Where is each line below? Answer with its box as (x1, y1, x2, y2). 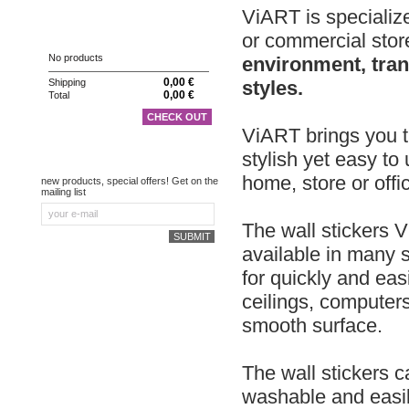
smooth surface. (242, 314, 383, 337)
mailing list (41, 186, 86, 198)
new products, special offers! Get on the (41, 175, 218, 187)
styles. (242, 77, 303, 100)
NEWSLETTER (47, 154, 130, 169)
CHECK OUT (146, 111, 207, 123)
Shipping (48, 77, 86, 89)
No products (48, 51, 103, 63)
